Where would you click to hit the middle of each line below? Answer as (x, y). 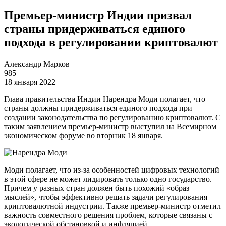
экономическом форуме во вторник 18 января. (83, 135)
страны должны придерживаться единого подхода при (98, 108)
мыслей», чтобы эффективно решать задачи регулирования (106, 197)
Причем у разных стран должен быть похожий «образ (97, 188)
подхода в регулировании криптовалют (111, 42)
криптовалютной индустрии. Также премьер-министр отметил (112, 206)
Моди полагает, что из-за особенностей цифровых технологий (112, 169)
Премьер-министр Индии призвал (98, 15)
